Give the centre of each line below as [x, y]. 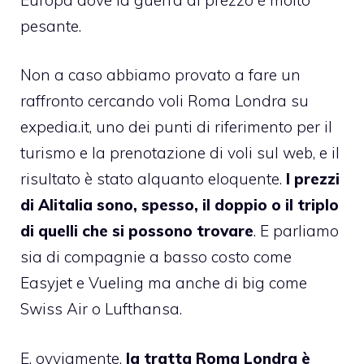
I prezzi [313, 179]
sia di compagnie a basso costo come [156, 257]
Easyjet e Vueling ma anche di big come [164, 283]
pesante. [51, 26]
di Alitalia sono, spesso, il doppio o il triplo [180, 205]
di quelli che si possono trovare [137, 231]
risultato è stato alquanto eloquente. [153, 179]
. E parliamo [296, 231]
